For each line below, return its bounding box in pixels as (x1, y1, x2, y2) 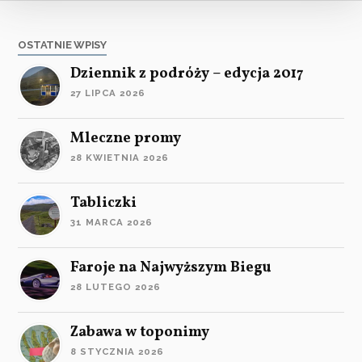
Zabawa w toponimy (70, 322, 210, 343)
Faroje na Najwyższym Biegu (70, 257, 272, 278)
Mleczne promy (70, 128, 182, 149)
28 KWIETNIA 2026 (70, 151, 170, 163)
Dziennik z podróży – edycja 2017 (70, 63, 305, 84)
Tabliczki (70, 192, 137, 213)
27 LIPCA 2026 (70, 86, 146, 99)
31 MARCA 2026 (70, 216, 154, 228)
